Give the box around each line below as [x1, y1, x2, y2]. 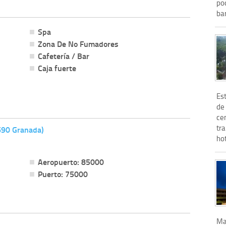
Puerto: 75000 [37, 167, 88, 180]
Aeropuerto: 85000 [37, 155, 104, 167]
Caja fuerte [37, 62, 76, 74]
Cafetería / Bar [37, 49, 89, 62]
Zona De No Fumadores [37, 37, 119, 49]
